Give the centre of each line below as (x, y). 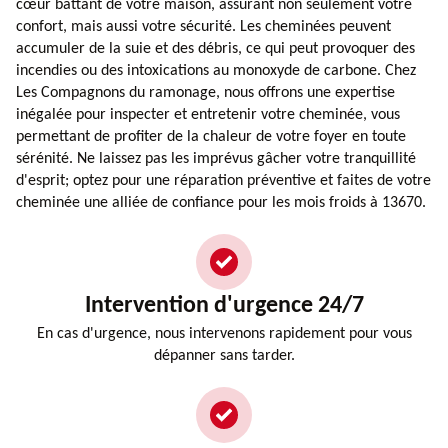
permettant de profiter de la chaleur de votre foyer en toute (211, 136)
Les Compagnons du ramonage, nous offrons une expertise (205, 92)
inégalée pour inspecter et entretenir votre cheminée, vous (208, 114)
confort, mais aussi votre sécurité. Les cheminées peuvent (203, 26)
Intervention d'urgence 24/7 (224, 305)
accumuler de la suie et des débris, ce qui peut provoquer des (215, 48)
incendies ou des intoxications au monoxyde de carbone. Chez (216, 70)
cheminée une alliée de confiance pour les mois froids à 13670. (221, 202)
